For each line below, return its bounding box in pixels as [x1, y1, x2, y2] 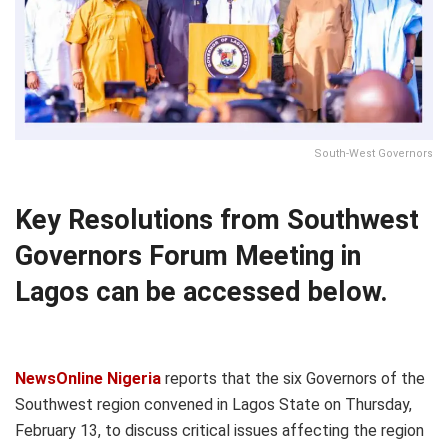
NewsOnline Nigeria [15, 368, 161, 388]
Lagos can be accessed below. [15, 276, 388, 309]
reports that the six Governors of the [161, 368, 425, 388]
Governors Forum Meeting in [15, 240, 361, 273]
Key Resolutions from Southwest [15, 204, 419, 237]
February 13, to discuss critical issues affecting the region [15, 420, 424, 440]
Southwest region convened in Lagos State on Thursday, [15, 394, 412, 414]
